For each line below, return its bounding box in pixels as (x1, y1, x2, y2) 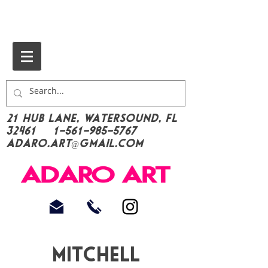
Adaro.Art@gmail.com (6, 139, 143, 150)
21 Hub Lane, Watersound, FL (6, 114, 177, 124)
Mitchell (51, 246, 140, 265)
